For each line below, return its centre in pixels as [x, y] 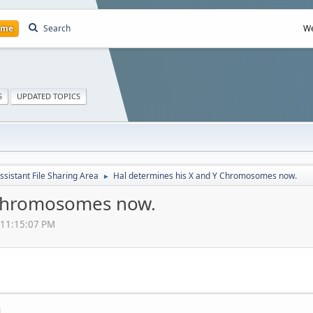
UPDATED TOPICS [49, 96]
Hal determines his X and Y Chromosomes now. [205, 176]
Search [57, 28]
